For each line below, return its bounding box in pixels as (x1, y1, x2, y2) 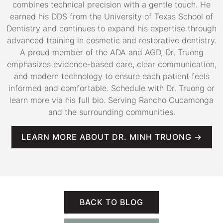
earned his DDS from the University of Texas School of (10, 11, 213, 21)
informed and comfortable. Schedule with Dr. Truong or (8, 83, 215, 93)
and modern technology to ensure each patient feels (13, 71, 210, 81)
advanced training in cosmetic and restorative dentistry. (6, 35, 217, 45)
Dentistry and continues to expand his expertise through (6, 23, 217, 33)
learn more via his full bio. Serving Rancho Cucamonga (9, 95, 214, 105)
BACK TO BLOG (80, 197, 143, 207)
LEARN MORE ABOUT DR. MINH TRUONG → (21, 132, 202, 142)
